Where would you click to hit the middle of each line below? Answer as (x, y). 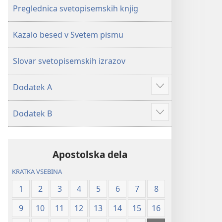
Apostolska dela (90, 154)
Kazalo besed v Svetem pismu (68, 35)
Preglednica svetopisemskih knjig (76, 8)
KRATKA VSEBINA (37, 172)
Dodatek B (32, 113)
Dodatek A (32, 87)
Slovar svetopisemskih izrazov (69, 61)
